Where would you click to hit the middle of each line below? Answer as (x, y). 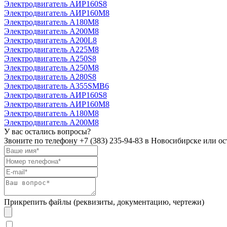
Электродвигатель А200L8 (50, 41)
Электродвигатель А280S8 (50, 77)
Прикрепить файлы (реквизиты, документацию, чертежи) (104, 202)
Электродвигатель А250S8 (50, 59)
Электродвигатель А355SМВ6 (56, 86)
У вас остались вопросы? (47, 132)
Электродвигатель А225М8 (51, 50)
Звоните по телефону (42, 141)
